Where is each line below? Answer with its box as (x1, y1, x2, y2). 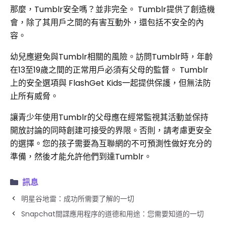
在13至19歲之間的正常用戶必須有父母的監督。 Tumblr (10, 64, 208, 76)
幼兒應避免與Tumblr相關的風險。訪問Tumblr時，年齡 (10, 51, 213, 63)
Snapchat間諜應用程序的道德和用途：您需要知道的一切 (21, 209, 204, 219)
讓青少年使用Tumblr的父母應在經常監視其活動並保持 (10, 111, 208, 123)
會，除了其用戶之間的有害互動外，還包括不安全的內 (10, 17, 204, 28)
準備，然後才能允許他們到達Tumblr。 (10, 151, 152, 162)
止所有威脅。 (10, 90, 59, 102)
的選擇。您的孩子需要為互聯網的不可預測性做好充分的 (10, 138, 212, 149)
